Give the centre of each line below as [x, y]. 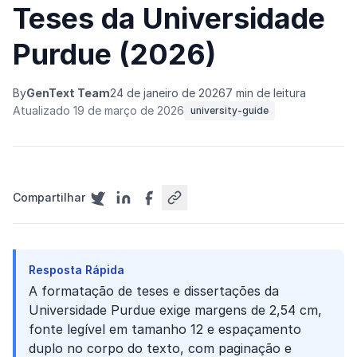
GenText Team [68, 93]
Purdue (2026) [114, 54]
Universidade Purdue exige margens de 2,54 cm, [175, 310]
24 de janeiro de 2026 [168, 93]
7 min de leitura [266, 93]
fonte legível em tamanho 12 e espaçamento [165, 329]
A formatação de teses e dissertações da [154, 291]
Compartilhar [49, 197]
